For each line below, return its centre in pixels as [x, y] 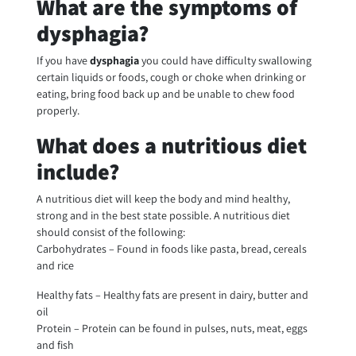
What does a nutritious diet [171, 145]
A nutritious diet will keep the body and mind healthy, [163, 199]
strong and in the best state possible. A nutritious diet [163, 216]
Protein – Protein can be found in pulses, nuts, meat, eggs [172, 329]
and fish [55, 345]
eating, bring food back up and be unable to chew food [165, 94]
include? [77, 172]
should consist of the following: [110, 232]
